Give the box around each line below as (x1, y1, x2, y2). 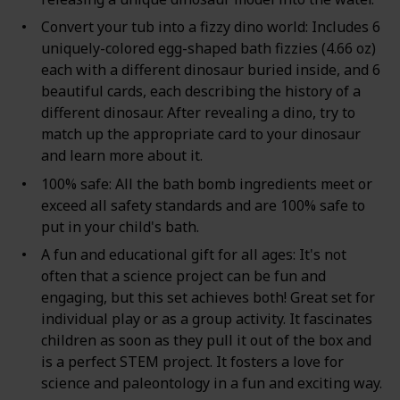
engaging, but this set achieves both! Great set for (40, 287, 375, 307)
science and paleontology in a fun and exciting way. (40, 372, 382, 393)
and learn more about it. (40, 146, 203, 166)
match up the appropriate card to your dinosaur (40, 124, 361, 145)
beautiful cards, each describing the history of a (40, 81, 361, 102)
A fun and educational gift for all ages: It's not (40, 244, 346, 264)
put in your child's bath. (40, 216, 199, 237)
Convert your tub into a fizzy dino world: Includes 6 (40, 17, 380, 37)
